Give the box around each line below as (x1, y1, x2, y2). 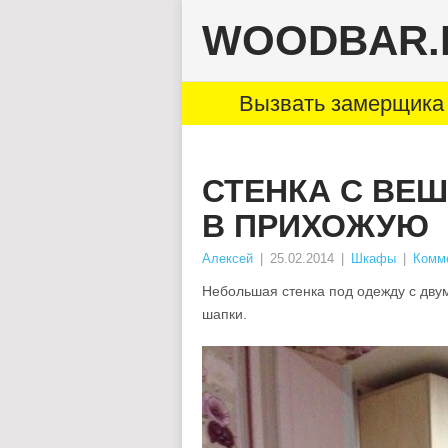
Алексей (202, 251, 253, 266)
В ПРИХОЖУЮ (202, 208, 429, 244)
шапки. (202, 306, 247, 322)
